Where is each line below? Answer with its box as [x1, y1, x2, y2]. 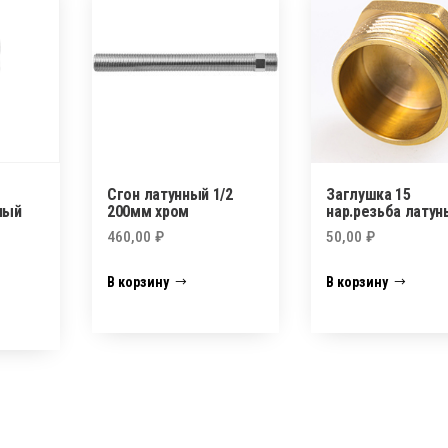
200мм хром [107, 201, 189, 221]
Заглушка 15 [326, 184, 411, 204]
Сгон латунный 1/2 [107, 184, 233, 204]
